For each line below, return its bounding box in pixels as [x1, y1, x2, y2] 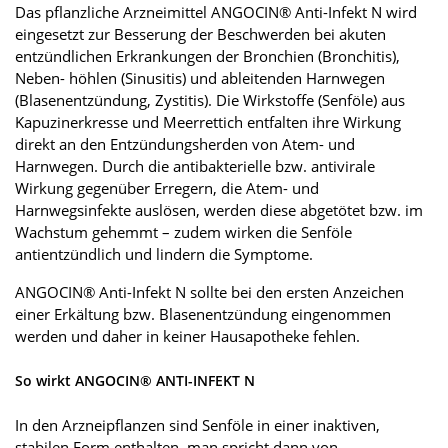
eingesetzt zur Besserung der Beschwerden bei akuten [15, 23, 386, 44]
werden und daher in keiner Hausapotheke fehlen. [15, 325, 360, 346]
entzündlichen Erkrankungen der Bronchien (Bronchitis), [15, 45, 400, 66]
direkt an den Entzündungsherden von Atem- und [15, 133, 355, 154]
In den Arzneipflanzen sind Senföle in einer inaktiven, [15, 414, 380, 435]
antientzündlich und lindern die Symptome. [15, 243, 313, 264]
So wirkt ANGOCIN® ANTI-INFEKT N [15, 370, 255, 390]
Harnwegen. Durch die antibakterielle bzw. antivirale [15, 155, 375, 176]
